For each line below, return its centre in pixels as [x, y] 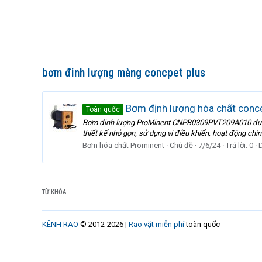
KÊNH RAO [60, 224]
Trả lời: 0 [239, 145]
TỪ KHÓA [54, 192]
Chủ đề [181, 145]
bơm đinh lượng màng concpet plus [124, 73]
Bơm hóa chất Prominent [123, 145]
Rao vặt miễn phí [156, 224]
